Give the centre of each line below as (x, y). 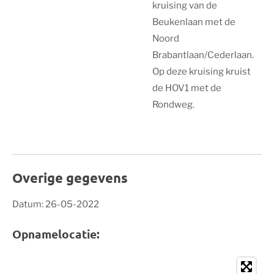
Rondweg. (173, 104)
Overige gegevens (70, 177)
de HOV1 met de (187, 88)
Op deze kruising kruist (202, 71)
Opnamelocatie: (56, 234)
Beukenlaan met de (194, 22)
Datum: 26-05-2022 (56, 204)
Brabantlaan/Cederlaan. (203, 55)
